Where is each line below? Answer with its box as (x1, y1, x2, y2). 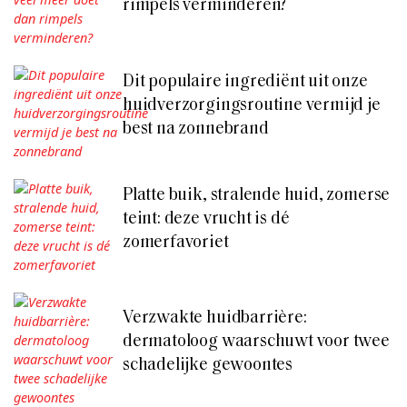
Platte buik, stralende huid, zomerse (123, 186, 391, 204)
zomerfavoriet (123, 233, 229, 252)
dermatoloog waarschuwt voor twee (123, 333, 390, 352)
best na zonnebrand (123, 120, 269, 138)
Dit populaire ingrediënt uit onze (123, 73, 368, 91)
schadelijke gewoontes (123, 357, 293, 375)
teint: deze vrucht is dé (123, 210, 290, 228)
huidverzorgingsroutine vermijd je (123, 96, 381, 114)
